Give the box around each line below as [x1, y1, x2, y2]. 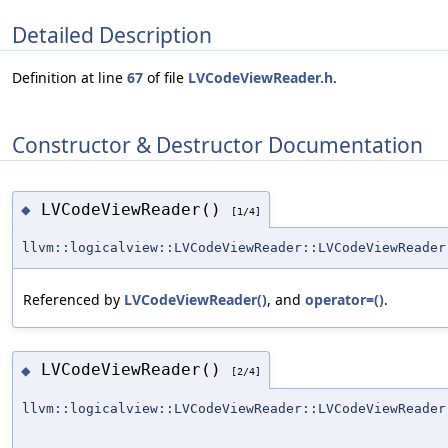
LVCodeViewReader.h [188, 68, 333, 88]
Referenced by [23, 290, 124, 310]
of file [143, 68, 188, 88]
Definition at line [12, 68, 127, 88]
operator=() [305, 290, 384, 310]
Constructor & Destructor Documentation [12, 130, 423, 159]
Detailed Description [12, 20, 212, 49]
